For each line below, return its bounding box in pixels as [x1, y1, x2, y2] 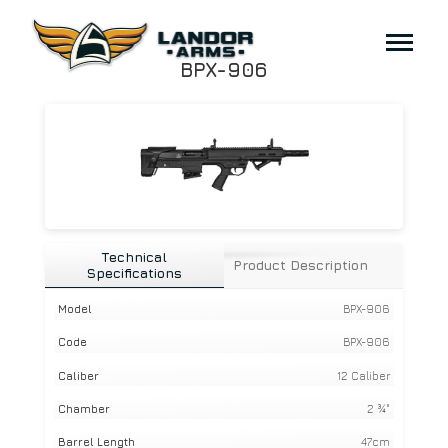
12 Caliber [336, 368, 390, 382]
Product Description [232, 257, 368, 274]
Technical [101, 249, 168, 266]
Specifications [86, 265, 183, 282]
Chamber [58, 401, 111, 415]
